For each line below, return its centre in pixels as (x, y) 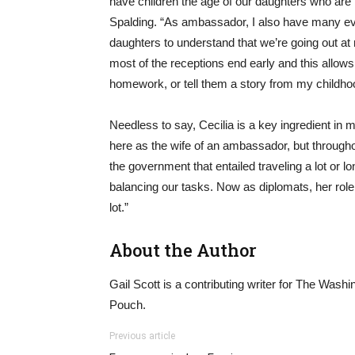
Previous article (142, 336)
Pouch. (128, 305)
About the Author (183, 250)
